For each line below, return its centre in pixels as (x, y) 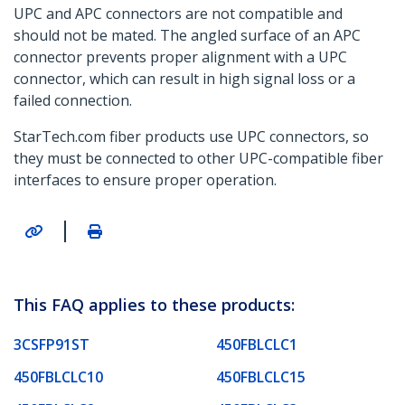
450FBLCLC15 (261, 377)
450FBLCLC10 (58, 377)
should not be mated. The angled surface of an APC (187, 36)
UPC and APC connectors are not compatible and (178, 14)
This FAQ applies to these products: (154, 304)
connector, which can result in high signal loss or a (184, 79)
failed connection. (73, 101)
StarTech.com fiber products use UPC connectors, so (191, 137)
